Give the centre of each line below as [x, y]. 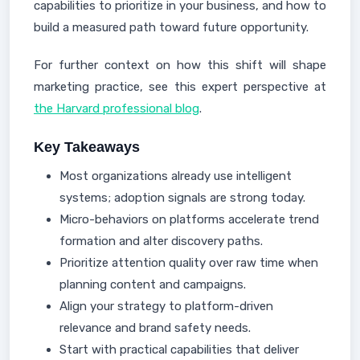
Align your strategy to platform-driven [166, 306]
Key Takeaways [87, 147]
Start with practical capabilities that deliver [179, 350]
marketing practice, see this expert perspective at [180, 87]
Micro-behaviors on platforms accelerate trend [189, 219]
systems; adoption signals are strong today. [182, 198]
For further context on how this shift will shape [180, 65]
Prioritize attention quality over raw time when [189, 263]
